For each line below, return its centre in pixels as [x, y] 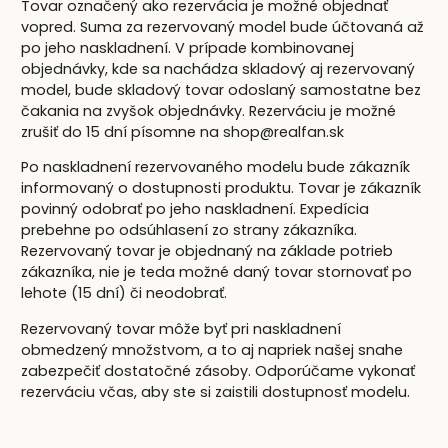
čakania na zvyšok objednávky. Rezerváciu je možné [209, 110]
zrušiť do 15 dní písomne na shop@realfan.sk [183, 131]
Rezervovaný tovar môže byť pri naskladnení [181, 328]
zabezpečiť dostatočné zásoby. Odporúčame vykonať [218, 370]
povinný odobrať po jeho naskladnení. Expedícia [195, 209]
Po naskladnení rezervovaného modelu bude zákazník [216, 167]
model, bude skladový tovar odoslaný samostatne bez [221, 89]
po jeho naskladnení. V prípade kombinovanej [188, 47]
